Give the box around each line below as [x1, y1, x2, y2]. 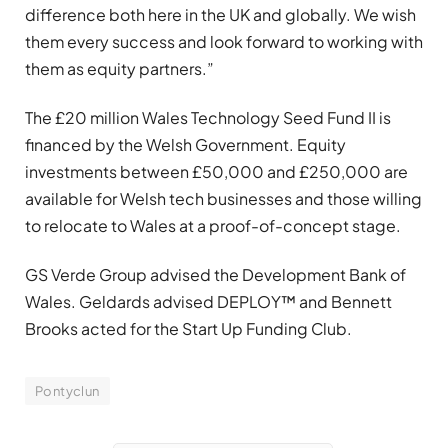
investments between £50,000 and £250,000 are [25, 160, 408, 182]
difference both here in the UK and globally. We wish [25, 3, 416, 25]
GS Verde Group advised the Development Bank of [25, 264, 406, 286]
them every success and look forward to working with [25, 30, 423, 52]
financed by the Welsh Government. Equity [25, 133, 346, 155]
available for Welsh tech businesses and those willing [25, 187, 422, 209]
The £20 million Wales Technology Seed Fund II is [25, 106, 391, 128]
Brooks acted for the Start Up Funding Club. [25, 318, 352, 340]
